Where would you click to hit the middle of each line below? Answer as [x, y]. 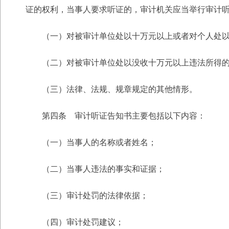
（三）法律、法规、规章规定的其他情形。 [120, 89]
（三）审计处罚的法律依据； [95, 196]
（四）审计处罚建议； [83, 222]
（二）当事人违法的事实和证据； [103, 169]
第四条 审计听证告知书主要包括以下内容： [124, 116]
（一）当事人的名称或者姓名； [99, 142]
